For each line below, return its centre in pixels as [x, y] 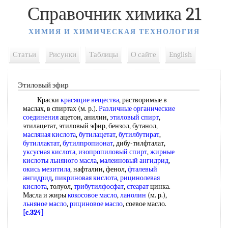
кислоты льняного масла [60, 161]
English [180, 54]
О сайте [144, 54]
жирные [162, 152]
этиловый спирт [134, 117]
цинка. [160, 187]
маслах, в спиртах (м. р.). [61, 109]
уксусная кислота [49, 152]
